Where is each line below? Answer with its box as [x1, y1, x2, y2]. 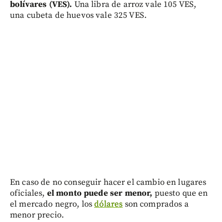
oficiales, [10, 188, 45, 199]
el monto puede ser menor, [45, 188, 155, 199]
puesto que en [154, 188, 208, 199]
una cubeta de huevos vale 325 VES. [10, 10, 147, 21]
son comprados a [122, 199, 189, 210]
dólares [94, 199, 123, 210]
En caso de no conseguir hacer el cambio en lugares [10, 177, 207, 188]
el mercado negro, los [10, 199, 95, 210]
